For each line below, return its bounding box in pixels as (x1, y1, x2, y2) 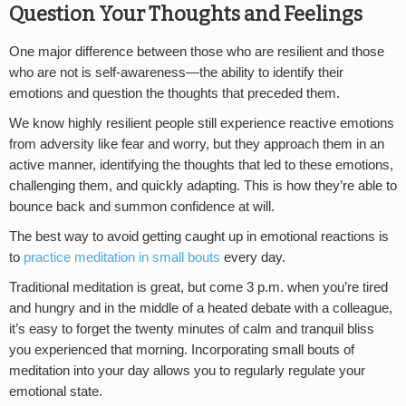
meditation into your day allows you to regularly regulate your (9, 363, 365, 379)
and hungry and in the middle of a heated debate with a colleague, (9, 301, 392, 316)
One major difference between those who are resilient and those (9, 44, 384, 60)
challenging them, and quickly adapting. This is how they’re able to (9, 179, 397, 194)
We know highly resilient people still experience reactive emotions (9, 116, 394, 131)
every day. (224, 250, 285, 266)
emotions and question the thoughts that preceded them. (9, 86, 340, 101)
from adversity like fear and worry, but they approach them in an (9, 137, 384, 152)
